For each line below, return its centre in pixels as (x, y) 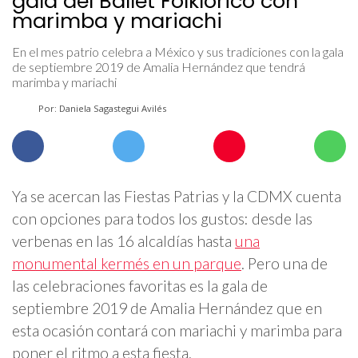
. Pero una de (284, 264)
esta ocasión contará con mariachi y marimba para (177, 331)
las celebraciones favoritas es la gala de (140, 286)
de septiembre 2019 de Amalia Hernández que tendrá (159, 67)
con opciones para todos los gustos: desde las (162, 219)
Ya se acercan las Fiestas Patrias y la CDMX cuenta (177, 197)
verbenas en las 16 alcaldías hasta (123, 241)
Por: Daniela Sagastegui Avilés (101, 109)
